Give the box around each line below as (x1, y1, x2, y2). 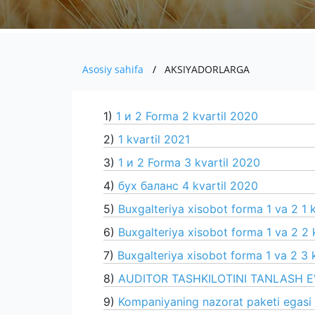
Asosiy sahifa (82, 63, 143, 76)
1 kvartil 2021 (118, 132, 190, 146)
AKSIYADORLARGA (165, 63, 250, 76)
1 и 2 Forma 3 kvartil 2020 (118, 155, 260, 169)
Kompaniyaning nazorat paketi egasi (118, 295, 311, 309)
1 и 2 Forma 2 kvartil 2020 (116, 109, 258, 123)
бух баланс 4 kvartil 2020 (118, 179, 258, 193)
